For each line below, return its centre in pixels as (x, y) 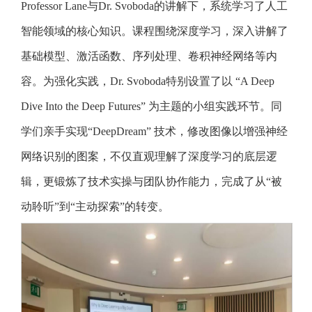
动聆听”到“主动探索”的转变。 (95, 207)
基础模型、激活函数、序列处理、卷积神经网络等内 (149, 56)
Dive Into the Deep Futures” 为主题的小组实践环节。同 (151, 107)
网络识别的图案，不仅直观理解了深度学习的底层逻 (149, 157)
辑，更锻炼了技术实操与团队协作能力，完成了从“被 (151, 182)
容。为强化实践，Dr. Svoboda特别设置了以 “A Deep (148, 81)
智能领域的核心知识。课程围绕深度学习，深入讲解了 (155, 31)
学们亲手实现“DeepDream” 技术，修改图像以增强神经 (154, 132)
